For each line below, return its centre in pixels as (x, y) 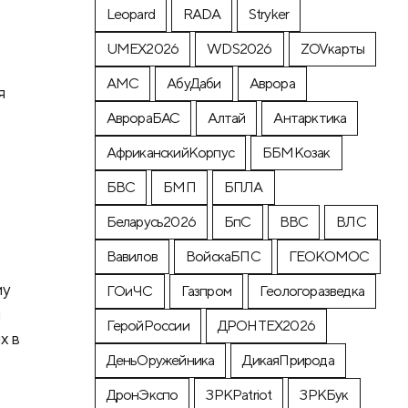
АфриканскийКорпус (170, 153)
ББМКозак (296, 153)
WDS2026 (240, 49)
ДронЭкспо (142, 395)
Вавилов (132, 257)
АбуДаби (194, 84)
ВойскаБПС (223, 257)
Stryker (269, 15)
